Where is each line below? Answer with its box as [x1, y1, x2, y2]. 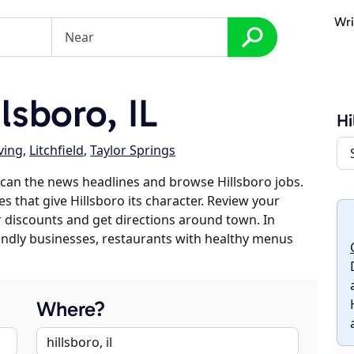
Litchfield [29, 141, 84, 159]
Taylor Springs [90, 141, 175, 159]
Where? [36, 297, 105, 322]
